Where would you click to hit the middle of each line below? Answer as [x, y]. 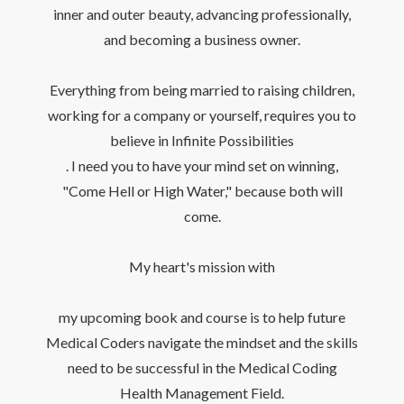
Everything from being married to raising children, [202, 90]
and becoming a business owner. [202, 40]
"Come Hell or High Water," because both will [202, 191]
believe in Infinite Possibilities [202, 141]
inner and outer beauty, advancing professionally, [202, 14]
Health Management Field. [202, 393]
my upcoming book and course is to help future [202, 317]
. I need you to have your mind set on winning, [202, 166]
